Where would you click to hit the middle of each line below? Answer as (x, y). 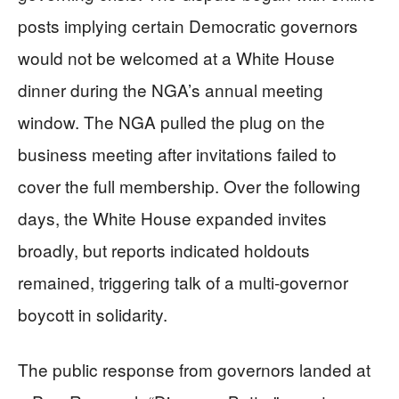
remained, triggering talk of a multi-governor (183, 282)
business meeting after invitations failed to (177, 154)
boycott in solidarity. (93, 314)
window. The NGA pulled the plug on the (171, 122)
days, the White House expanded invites (172, 218)
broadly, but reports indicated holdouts (164, 250)
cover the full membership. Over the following (189, 186)
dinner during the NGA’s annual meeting (171, 90)
